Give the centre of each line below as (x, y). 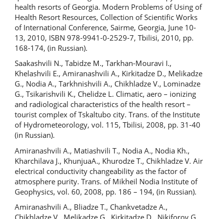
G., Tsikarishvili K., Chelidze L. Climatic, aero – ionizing (105, 94)
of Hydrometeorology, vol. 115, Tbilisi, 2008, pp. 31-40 (108, 125)
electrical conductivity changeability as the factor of (100, 171)
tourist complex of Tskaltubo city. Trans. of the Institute (107, 114)
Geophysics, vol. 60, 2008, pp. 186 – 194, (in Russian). (106, 191)
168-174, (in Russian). (51, 48)
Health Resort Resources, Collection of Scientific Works (106, 17)
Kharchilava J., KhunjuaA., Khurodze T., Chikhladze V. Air (109, 161)
